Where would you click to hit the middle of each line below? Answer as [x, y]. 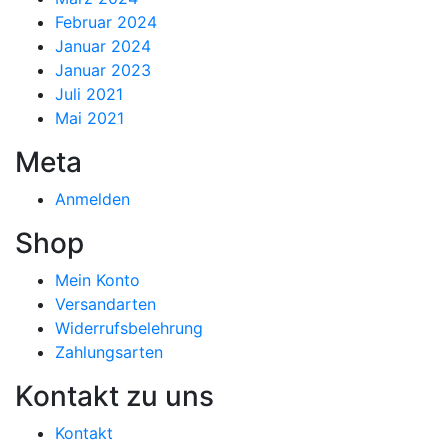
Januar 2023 [103, 69]
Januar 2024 [103, 45]
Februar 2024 [106, 21]
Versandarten [105, 303]
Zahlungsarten [109, 351]
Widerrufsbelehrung [129, 327]
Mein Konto [97, 279]
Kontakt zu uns [114, 395]
